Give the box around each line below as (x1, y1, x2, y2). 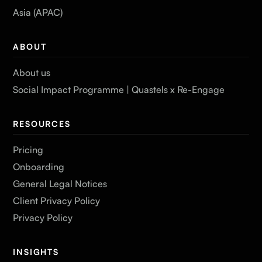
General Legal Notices (13, 178, 108, 189)
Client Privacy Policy (13, 195, 101, 206)
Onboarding (13, 161, 65, 173)
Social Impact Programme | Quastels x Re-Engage (13, 84, 225, 95)
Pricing (13, 144, 44, 156)
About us (13, 67, 51, 78)
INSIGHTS (13, 247, 59, 257)
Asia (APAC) (13, 6, 63, 18)
